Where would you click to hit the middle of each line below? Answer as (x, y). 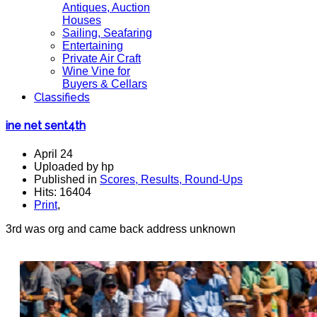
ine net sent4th (46, 126)
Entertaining (93, 46)
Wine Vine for (96, 71)
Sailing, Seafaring (107, 33)
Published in (67, 179)
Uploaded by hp (74, 166)
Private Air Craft (102, 58)
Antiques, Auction (106, 7)
